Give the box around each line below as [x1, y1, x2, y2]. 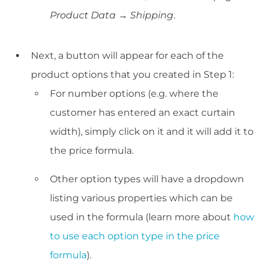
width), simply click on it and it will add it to [50, 126, 254, 138]
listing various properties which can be [50, 192, 233, 204]
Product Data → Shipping [50, 9, 173, 21]
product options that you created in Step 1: [31, 69, 234, 81]
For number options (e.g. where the [50, 88, 218, 100]
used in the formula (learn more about [50, 211, 233, 223]
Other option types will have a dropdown [50, 173, 244, 185]
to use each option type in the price [50, 230, 220, 242]
